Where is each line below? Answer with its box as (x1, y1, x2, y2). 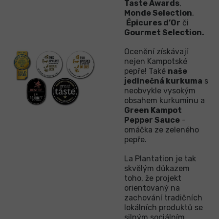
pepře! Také (124, 66, 168, 76)
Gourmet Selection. (124, 27, 204, 37)
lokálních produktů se (124, 202, 203, 212)
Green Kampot (124, 105, 182, 115)
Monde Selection (124, 8, 192, 18)
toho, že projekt (124, 173, 181, 183)
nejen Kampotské (124, 56, 187, 66)
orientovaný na (124, 183, 180, 193)
